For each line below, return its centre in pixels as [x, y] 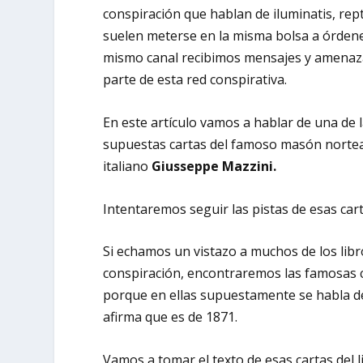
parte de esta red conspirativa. [195, 80]
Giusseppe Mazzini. [214, 166]
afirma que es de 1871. [171, 317]
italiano [128, 166]
